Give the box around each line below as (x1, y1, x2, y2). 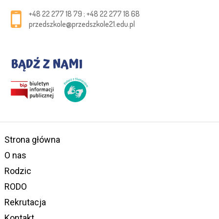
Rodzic (4, 165, 31, 176)
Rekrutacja (4, 197, 46, 207)
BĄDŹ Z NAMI (11, 55, 83, 74)
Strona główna (4, 134, 60, 145)
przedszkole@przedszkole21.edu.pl (29, 19, 135, 29)
